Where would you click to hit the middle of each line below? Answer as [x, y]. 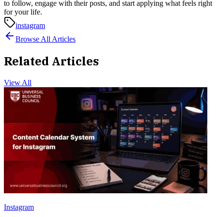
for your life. [23, 12]
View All [18, 83]
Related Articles [51, 61]
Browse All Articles [46, 39]
